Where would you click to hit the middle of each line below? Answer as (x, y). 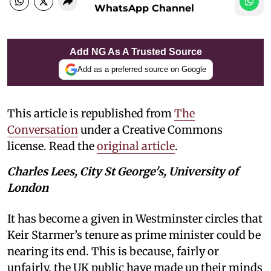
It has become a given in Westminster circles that (135, 218)
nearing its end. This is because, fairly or (113, 251)
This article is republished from (91, 113)
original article (136, 146)
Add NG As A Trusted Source (135, 51)
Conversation (43, 129)
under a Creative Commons (150, 129)
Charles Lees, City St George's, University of (123, 171)
